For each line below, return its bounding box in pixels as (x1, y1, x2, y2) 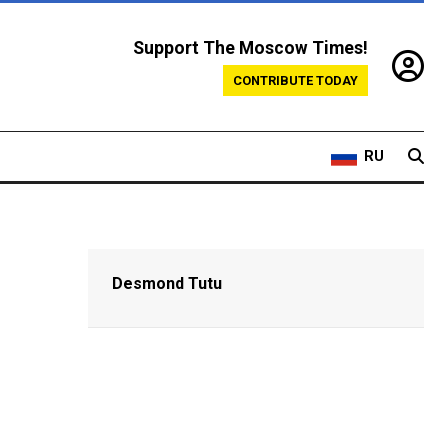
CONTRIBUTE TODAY (233, 73, 358, 89)
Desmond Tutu (112, 274, 223, 294)
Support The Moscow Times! (133, 38, 368, 59)
